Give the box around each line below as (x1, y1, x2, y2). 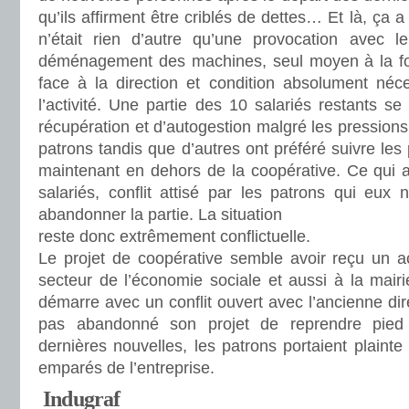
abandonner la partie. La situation (38, 205, 282, 224)
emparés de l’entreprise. (38, 359, 215, 377)
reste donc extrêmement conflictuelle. (38, 227, 310, 246)
